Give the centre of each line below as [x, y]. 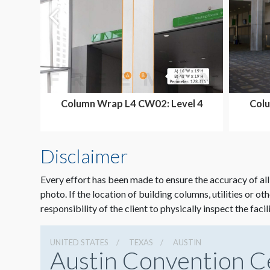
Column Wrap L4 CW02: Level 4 [132, 103]
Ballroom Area [132, 115]
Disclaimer [84, 156]
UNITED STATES [79, 242]
